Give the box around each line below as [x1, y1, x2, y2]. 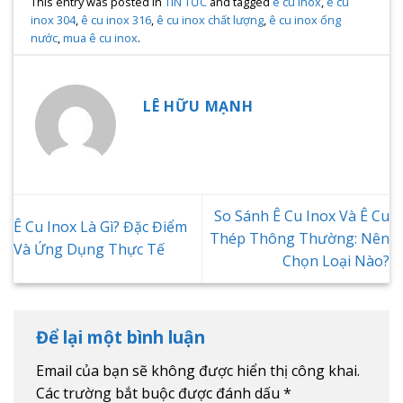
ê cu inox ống [269, 12, 342, 29]
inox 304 [31, 12, 76, 29]
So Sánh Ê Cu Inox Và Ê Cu [214, 205, 390, 226]
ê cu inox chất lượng [157, 12, 264, 29]
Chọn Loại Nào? [282, 250, 390, 271]
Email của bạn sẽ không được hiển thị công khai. [36, 360, 360, 381]
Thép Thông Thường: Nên [210, 228, 390, 248]
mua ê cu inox [63, 30, 139, 47]
